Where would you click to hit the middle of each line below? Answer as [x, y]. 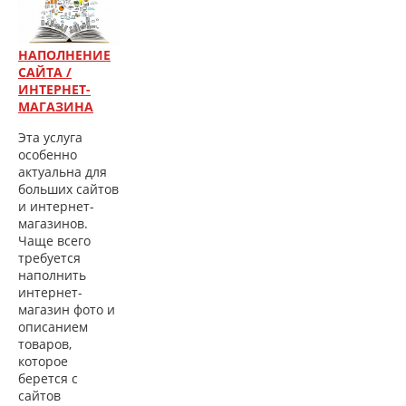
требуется [49, 258]
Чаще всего [54, 241]
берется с [48, 379]
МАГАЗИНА [56, 107]
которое [43, 362]
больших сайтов [68, 189]
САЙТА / [45, 72]
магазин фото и [67, 310]
